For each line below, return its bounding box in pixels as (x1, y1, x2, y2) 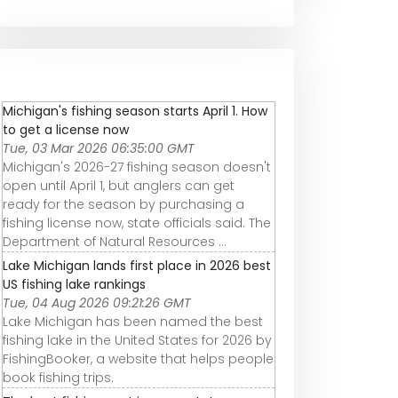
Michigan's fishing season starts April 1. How (3, 101, 267, 120)
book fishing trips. (3, 368, 114, 386)
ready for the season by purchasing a (3, 195, 244, 213)
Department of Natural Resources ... (3, 232, 227, 251)
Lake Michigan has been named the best (3, 312, 263, 330)
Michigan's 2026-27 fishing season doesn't (3, 157, 271, 176)
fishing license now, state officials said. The (3, 213, 271, 232)
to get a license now (3, 120, 129, 139)
